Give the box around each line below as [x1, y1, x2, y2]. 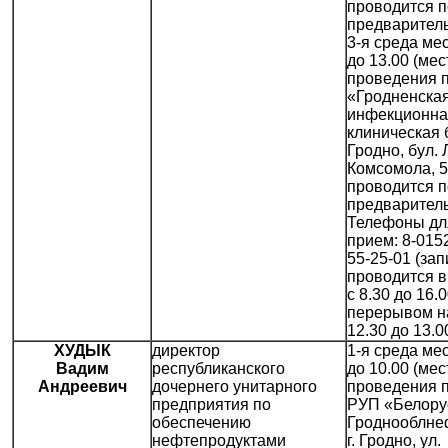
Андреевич [37, 378, 127, 396]
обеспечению [152, 414, 251, 432]
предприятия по [152, 396, 271, 414]
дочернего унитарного [152, 378, 317, 396]
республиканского [152, 360, 285, 378]
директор [152, 342, 220, 360]
